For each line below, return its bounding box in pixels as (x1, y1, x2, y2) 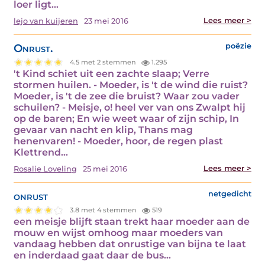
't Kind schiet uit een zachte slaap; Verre (14, 67, 209, 79)
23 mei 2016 (84, 16, 128, 25)
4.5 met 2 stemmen (70, 58, 138, 67)
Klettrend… (14, 146, 68, 158)
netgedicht (208, 189, 251, 198)
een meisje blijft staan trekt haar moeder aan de (14, 215, 250, 227)
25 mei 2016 (83, 164, 127, 173)
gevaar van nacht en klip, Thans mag (14, 124, 193, 135)
